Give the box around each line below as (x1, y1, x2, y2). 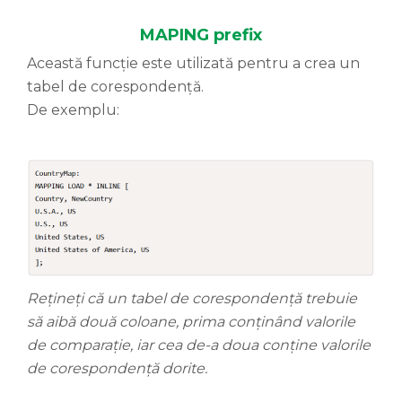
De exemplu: (27, 101, 119, 119)
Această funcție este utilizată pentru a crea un (27, 55, 360, 73)
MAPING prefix (140, 25, 262, 46)
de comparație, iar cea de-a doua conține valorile (27, 336, 371, 354)
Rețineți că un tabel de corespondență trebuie (27, 289, 357, 307)
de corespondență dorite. (27, 359, 207, 377)
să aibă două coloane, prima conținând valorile (27, 312, 355, 330)
